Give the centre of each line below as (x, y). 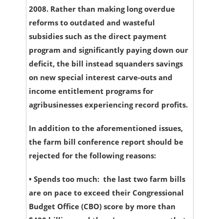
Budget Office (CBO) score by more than (102, 207)
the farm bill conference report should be (106, 142)
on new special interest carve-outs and (100, 77)
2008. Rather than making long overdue (102, 9)
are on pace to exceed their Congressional (106, 193)
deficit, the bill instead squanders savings (106, 64)
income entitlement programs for (91, 91)
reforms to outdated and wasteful (92, 23)
